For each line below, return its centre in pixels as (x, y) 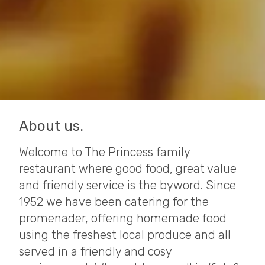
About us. (51, 126)
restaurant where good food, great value (128, 169)
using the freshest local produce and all (125, 235)
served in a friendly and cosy (95, 252)
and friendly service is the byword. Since (127, 185)
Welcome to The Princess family (104, 152)
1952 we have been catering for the (114, 202)
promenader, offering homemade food (123, 219)
